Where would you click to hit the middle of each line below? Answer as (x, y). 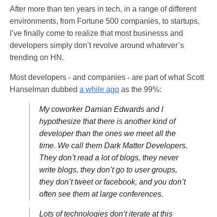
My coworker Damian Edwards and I (101, 109)
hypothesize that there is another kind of (107, 122)
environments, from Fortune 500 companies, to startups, (105, 21)
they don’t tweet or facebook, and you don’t (112, 182)
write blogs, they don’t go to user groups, (108, 170)
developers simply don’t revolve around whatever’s (97, 46)
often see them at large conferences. (101, 194)
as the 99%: (140, 90)
